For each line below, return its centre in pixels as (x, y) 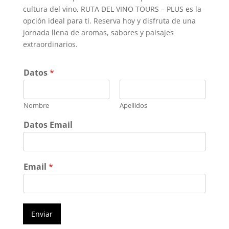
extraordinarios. (50, 44)
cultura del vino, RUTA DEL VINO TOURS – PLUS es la (112, 9)
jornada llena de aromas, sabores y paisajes (98, 32)
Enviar (42, 214)
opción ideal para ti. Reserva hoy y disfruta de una (109, 20)
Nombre (36, 105)
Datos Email (48, 124)
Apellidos (133, 105)
